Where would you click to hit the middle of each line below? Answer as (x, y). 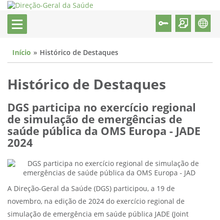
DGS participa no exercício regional (102, 108)
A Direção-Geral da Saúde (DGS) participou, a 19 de (91, 189)
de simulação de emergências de (95, 120)
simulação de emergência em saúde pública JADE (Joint (98, 214)
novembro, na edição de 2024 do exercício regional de (96, 202)
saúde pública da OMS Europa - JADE (104, 132)
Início (22, 53)
